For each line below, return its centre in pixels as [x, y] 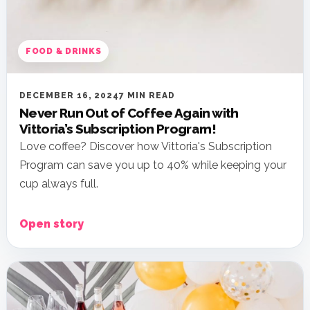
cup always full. [59, 183]
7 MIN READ [147, 95]
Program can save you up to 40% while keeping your [153, 165]
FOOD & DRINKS [64, 51]
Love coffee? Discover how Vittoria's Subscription [146, 146]
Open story [52, 224]
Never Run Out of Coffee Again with [129, 112]
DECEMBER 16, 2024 [70, 95]
